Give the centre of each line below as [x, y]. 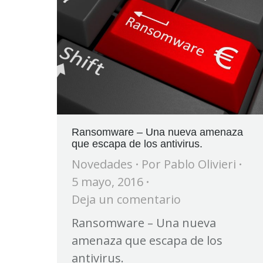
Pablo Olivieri [200, 164]
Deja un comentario [126, 199]
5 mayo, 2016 [107, 181]
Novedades [102, 164]
